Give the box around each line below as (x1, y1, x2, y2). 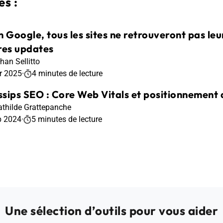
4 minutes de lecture (32, 68, 103, 78)
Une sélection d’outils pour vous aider (5, 203, 218, 218)
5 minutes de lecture (31, 114, 102, 124)
